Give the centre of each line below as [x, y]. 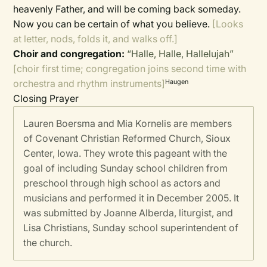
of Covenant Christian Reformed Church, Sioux [127, 138]
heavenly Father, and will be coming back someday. [127, 9]
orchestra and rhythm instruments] [89, 83]
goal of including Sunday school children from [126, 168]
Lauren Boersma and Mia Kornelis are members [128, 123]
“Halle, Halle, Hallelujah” [181, 54]
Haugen [177, 82]
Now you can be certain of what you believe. [113, 24]
